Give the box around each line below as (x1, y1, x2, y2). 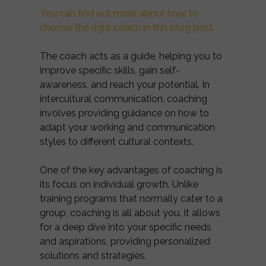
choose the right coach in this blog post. (40, 22, 215, 33)
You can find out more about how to (40, 8, 198, 19)
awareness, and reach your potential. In (40, 79, 210, 90)
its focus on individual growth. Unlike (40, 179, 198, 190)
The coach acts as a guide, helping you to (40, 50, 222, 62)
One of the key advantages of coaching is (40, 164, 223, 176)
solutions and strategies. (40, 250, 146, 261)
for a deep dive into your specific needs (40, 221, 211, 233)
